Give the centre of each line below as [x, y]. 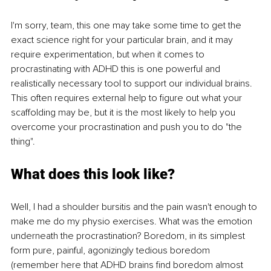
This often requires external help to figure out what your [128, 98]
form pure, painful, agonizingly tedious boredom [112, 251]
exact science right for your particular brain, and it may [123, 40]
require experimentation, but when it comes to [109, 55]
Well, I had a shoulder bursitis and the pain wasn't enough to [135, 207]
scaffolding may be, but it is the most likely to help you [124, 113]
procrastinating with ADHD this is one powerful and [117, 69]
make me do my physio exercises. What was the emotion [133, 222]
